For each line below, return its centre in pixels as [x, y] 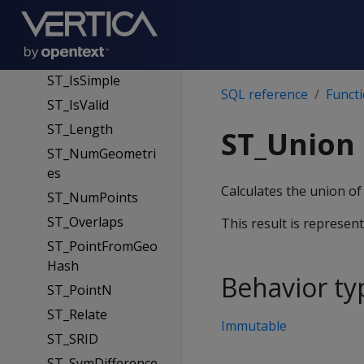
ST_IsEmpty [82, 56]
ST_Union [288, 144]
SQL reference [264, 94]
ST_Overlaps [85, 222]
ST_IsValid [78, 105]
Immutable [254, 326]
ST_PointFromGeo [102, 246]
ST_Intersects [88, 32]
